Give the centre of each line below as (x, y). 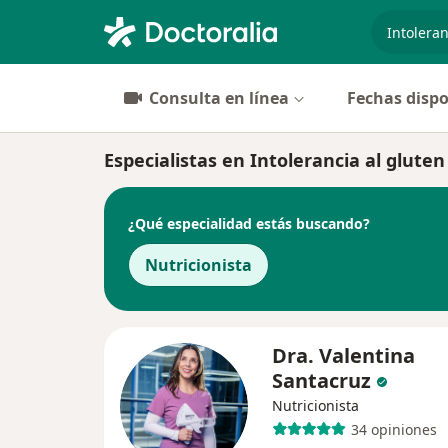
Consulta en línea (219, 98)
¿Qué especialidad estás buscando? (249, 223)
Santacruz (321, 380)
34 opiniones (393, 429)
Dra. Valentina (343, 355)
